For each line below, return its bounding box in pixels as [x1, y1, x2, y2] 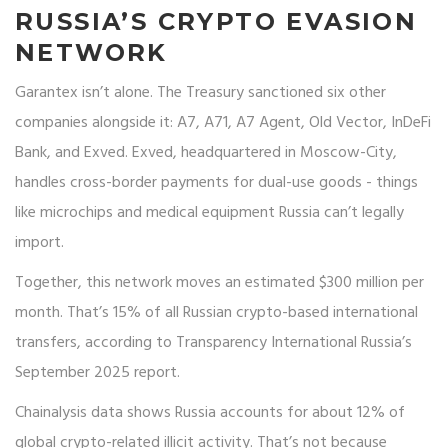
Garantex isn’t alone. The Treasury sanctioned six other [15, 80, 386, 107]
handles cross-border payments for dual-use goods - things [15, 170, 418, 197]
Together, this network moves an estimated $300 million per [15, 270, 424, 297]
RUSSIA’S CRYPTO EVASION [15, 7, 418, 37]
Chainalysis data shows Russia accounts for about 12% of [15, 400, 405, 427]
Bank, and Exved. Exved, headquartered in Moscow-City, [15, 140, 397, 167]
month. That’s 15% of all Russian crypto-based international [15, 300, 418, 327]
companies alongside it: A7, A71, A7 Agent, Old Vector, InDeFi [15, 110, 431, 137]
